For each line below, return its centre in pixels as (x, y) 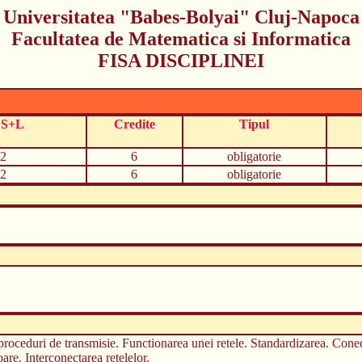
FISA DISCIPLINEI (181, 61)
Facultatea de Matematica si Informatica (181, 39)
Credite (134, 124)
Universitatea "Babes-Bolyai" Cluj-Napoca (181, 17)
